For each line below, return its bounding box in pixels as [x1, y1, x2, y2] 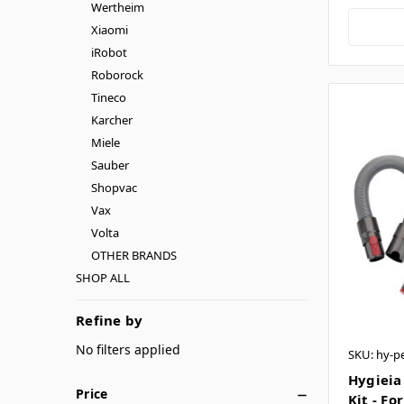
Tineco [90, 88, 126, 106]
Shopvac [90, 179, 137, 196]
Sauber [90, 156, 129, 173]
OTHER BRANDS [90, 246, 177, 263]
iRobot [90, 43, 127, 60]
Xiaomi [90, 21, 128, 38]
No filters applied [76, 340, 180, 358]
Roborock [90, 66, 143, 83]
